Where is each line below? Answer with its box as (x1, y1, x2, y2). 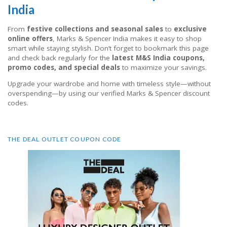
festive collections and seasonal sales (27, 24, 163, 33)
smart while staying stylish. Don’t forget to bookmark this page (8, 43, 209, 53)
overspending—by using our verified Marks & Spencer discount (8, 89, 210, 98)
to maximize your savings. (120, 62, 207, 72)
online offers (8, 33, 53, 43)
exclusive (174, 24, 207, 33)
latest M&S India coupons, (112, 53, 205, 62)
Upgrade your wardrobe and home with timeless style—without (8, 79, 211, 89)
